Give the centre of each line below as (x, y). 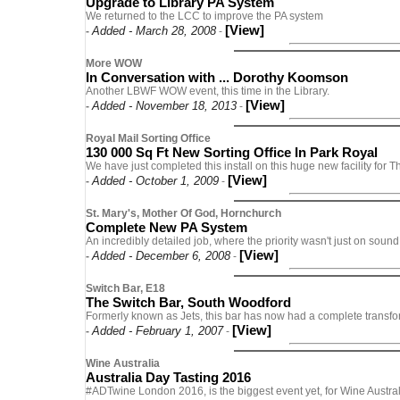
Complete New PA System (167, 227)
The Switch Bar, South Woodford (188, 302)
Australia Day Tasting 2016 (168, 377)
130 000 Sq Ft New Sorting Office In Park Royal (232, 152)
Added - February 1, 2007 (158, 331)
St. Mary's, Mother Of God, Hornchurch (183, 213)
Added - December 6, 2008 (161, 256)
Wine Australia (123, 363)
